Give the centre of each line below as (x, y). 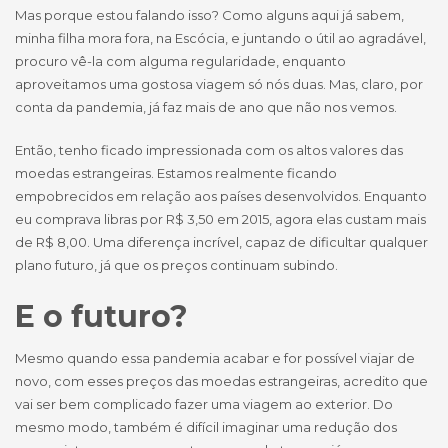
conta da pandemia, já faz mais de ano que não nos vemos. (206, 107)
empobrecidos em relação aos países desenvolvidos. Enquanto (221, 196)
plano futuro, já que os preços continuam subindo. (176, 265)
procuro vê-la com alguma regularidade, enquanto (180, 61)
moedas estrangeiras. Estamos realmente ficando (176, 173)
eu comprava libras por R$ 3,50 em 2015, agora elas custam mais (220, 219)
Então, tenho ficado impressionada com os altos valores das (209, 150)
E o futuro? (101, 317)
